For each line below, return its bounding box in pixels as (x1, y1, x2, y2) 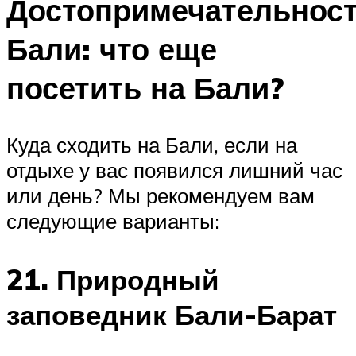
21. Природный (6, 261, 219, 297)
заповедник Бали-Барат (6, 296, 337, 332)
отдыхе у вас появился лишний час (6, 157, 342, 184)
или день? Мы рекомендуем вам (6, 183, 315, 209)
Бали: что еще (6, 29, 217, 68)
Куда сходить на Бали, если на (6, 132, 297, 158)
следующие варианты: (6, 208, 219, 234)
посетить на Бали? (6, 68, 284, 107)
